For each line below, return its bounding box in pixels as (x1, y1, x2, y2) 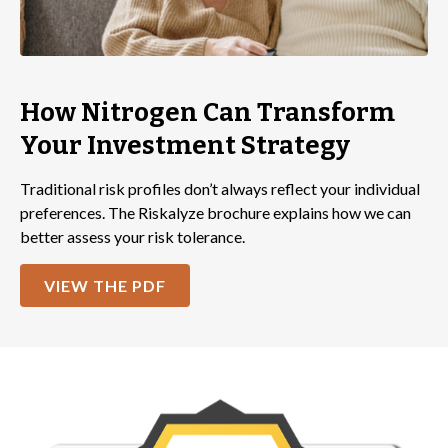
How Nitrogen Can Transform (20, 96, 395, 128)
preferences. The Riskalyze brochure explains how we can (20, 202, 411, 222)
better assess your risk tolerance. (20, 226, 245, 246)
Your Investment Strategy (20, 129, 350, 161)
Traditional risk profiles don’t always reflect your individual (20, 178, 420, 198)
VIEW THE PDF (44, 275, 166, 295)
